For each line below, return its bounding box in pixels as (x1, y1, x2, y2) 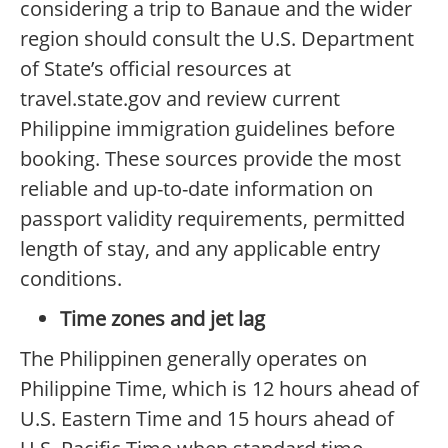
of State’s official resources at (20, 55, 291, 83)
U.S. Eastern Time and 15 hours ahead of (20, 405, 394, 433)
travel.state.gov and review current (20, 85, 340, 113)
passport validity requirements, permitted (20, 205, 405, 233)
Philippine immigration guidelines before (20, 115, 395, 143)
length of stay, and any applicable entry (20, 235, 380, 263)
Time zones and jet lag (60, 305, 265, 333)
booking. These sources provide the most (20, 145, 401, 173)
